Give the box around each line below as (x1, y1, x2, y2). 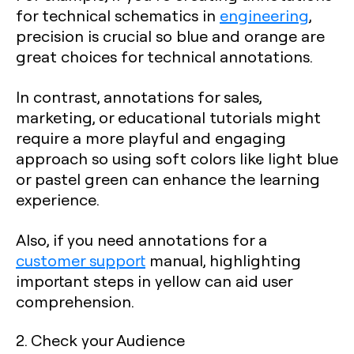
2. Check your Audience (16, 329, 185, 350)
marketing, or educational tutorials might (16, 106, 321, 127)
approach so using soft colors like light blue (16, 147, 338, 168)
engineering (220, 4, 309, 25)
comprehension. (16, 290, 134, 311)
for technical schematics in (16, 4, 220, 25)
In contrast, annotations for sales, (16, 85, 262, 107)
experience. (16, 188, 100, 209)
